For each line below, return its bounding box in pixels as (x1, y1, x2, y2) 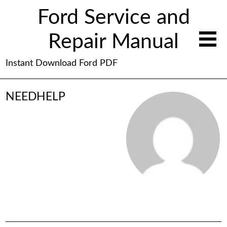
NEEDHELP (6, 91, 66, 102)
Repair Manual (48, 31, 179, 53)
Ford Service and (37, 7, 190, 28)
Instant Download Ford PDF (6, 59, 118, 68)
